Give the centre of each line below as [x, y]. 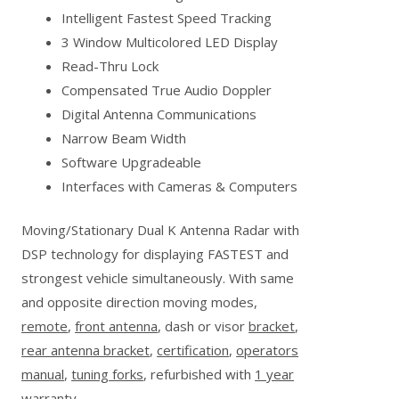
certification [193, 350]
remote [45, 326]
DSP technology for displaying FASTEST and [155, 254]
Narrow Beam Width [124, 138]
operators [268, 350]
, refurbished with [199, 375]
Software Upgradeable [132, 162]
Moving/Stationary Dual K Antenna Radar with [161, 230]
